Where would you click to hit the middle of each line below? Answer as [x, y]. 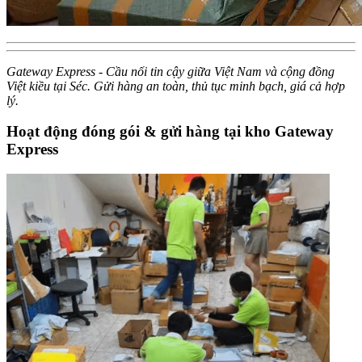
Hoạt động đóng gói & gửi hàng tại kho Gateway [170, 132]
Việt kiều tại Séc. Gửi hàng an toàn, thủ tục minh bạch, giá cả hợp [176, 86]
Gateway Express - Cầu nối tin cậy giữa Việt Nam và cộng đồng [170, 71]
